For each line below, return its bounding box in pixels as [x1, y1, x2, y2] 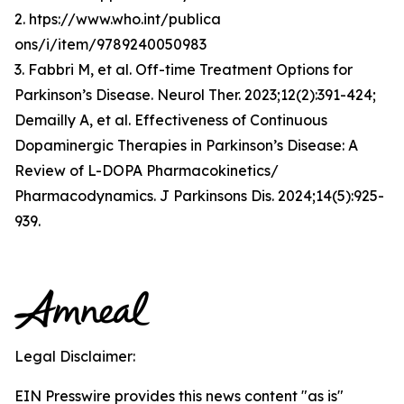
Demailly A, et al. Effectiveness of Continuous [14, 111, 327, 129]
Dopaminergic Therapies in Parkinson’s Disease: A [14, 136, 358, 154]
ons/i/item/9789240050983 [14, 35, 207, 53]
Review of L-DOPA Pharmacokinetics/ [14, 161, 279, 179]
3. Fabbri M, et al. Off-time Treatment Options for [14, 60, 353, 78]
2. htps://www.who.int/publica [14, 10, 221, 28]
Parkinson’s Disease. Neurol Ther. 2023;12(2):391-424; [14, 86, 380, 104]
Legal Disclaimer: [14, 347, 135, 365]
